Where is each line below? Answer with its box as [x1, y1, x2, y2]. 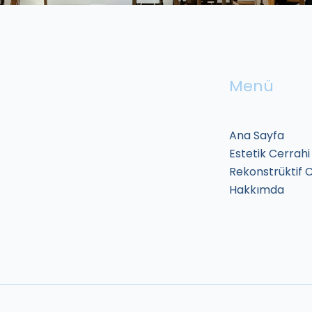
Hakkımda [229, 181, 284, 198]
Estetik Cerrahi [229, 145, 310, 162]
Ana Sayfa [229, 127, 284, 143]
